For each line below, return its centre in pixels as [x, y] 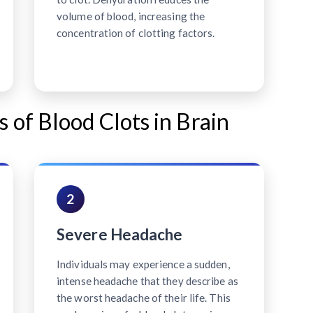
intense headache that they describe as [147, 281]
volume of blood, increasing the [131, 16]
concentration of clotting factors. [136, 32]
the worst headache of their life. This [144, 297]
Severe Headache [120, 234]
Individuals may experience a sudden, [143, 264]
